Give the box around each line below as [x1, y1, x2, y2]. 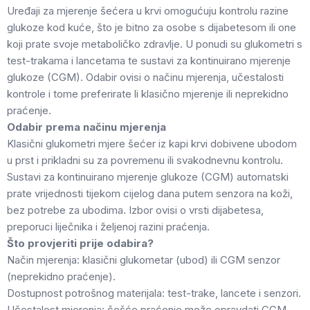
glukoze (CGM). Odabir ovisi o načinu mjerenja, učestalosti [7, 71, 284, 84]
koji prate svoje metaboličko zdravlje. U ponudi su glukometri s [7, 37, 302, 51]
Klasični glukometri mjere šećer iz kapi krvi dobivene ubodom [7, 137, 297, 150]
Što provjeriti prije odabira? [7, 237, 154, 250]
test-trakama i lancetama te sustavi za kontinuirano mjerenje [7, 54, 291, 67]
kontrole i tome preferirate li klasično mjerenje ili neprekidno [7, 87, 289, 100]
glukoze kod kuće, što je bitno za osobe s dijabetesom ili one [7, 21, 296, 34]
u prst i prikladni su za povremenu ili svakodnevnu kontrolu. [7, 154, 283, 167]
